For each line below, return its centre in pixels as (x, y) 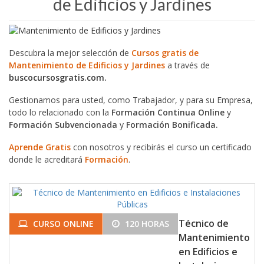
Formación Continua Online (168, 112)
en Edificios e (208, 251)
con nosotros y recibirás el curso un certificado (161, 147)
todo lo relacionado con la (60, 112)
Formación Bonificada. (172, 124)
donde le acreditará (47, 159)
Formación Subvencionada (63, 124)
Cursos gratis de (165, 53)
